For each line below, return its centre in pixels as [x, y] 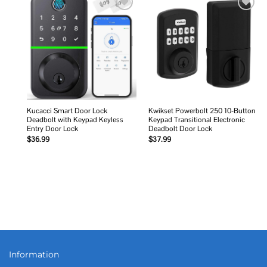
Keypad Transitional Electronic [196, 120]
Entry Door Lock [52, 129]
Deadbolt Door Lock [180, 129]
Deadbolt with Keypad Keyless [75, 120]
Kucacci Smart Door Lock [67, 111]
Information [34, 255]
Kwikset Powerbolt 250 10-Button [202, 111]
